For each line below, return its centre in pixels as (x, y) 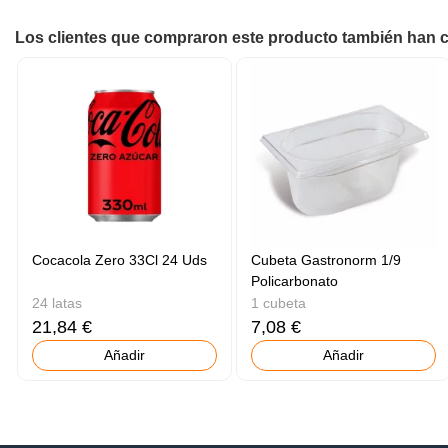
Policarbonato (295, 280)
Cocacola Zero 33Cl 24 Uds (120, 259)
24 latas (57, 302)
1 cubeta (279, 302)
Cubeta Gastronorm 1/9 (326, 259)
